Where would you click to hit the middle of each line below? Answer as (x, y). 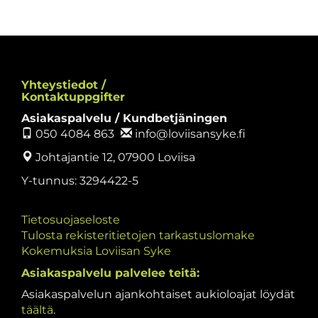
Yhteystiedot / (64, 85)
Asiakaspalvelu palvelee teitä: (110, 273)
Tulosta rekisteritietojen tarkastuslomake (138, 235)
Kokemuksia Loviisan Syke (96, 251)
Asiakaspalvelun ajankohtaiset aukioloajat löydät (158, 294)
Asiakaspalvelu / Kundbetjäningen (124, 118)
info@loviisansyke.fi (189, 134)
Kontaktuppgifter (73, 97)
